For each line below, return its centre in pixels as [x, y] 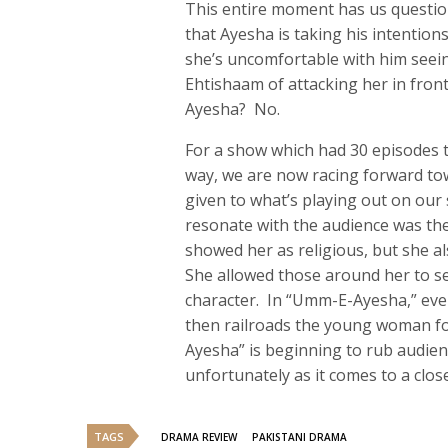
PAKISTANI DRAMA [299, 437]
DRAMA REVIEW [199, 437]
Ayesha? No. [233, 109]
